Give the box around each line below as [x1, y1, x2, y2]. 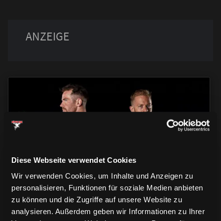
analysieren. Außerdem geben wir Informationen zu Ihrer [11, 207, 205, 216]
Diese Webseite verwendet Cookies [11, 155, 136, 164]
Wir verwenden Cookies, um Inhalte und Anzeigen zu [11, 171, 193, 180]
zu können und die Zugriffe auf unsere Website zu [11, 195, 182, 204]
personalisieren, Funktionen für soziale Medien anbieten [11, 183, 203, 192]
